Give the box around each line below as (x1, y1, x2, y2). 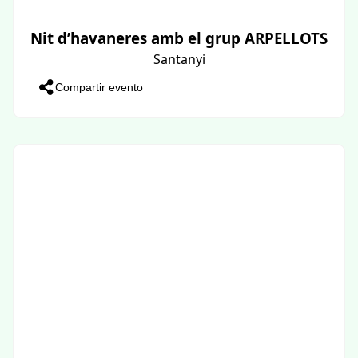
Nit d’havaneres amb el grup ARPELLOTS (30, 27, 328, 48)
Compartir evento (55, 80, 143, 93)
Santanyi (153, 50, 205, 68)
